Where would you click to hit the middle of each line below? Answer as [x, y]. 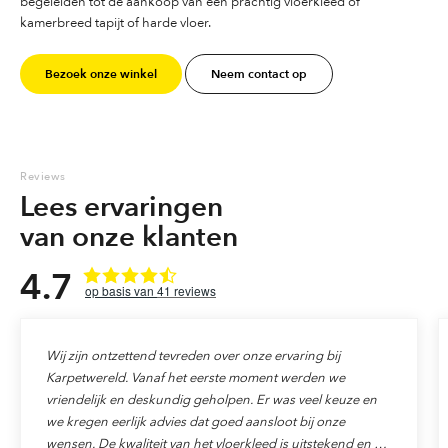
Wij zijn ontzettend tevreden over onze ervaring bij [193, 354]
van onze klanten [129, 235]
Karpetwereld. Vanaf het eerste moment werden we [195, 376]
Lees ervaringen [121, 205]
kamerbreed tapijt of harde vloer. [115, 22]
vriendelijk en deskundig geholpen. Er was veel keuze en [211, 398]
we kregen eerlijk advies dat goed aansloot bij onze [195, 420]
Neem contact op [259, 73]
